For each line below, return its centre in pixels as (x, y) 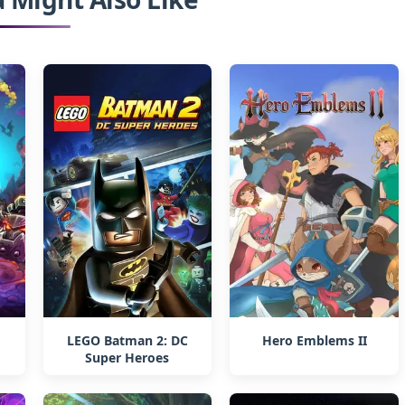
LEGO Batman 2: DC (127, 341)
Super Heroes (127, 358)
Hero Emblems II (314, 341)
